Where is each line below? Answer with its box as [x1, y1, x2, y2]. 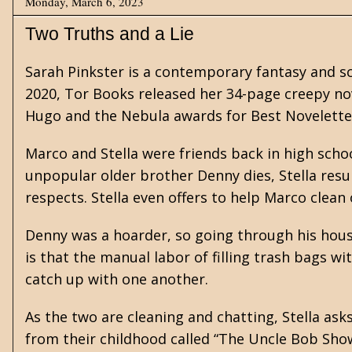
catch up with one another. [25, 269, 212, 288]
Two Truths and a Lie [25, 24, 194, 44]
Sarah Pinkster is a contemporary [25, 62, 256, 81]
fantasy [256, 62, 306, 81]
